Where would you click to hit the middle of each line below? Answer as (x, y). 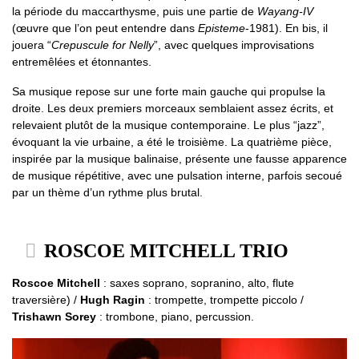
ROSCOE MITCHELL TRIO (164, 251)
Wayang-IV (285, 12)
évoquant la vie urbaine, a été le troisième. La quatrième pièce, (172, 142)
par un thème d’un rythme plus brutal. (107, 193)
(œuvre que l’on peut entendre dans (105, 28)
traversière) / (46, 300)
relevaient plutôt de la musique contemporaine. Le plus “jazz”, (168, 125)
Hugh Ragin (113, 300)
